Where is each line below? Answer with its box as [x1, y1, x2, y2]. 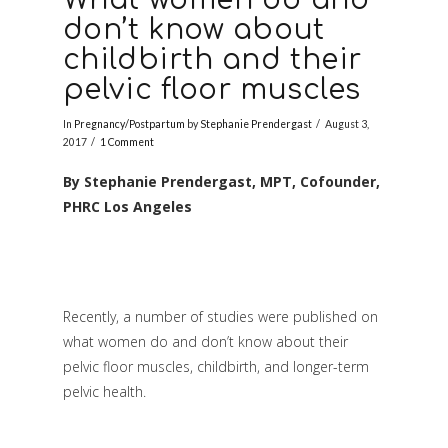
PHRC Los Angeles [62, 196, 192, 216]
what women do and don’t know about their [62, 331, 348, 351]
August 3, [325, 118, 370, 131]
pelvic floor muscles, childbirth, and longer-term [62, 356, 369, 376]
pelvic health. [62, 381, 146, 401]
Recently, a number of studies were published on [62, 306, 378, 326]
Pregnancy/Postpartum [73, 118, 185, 131]
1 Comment [100, 136, 155, 149]
